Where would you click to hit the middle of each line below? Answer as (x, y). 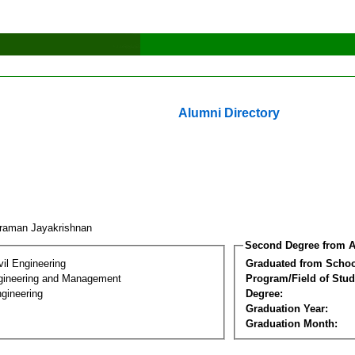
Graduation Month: (292, 323)
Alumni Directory (229, 113)
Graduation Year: (287, 308)
